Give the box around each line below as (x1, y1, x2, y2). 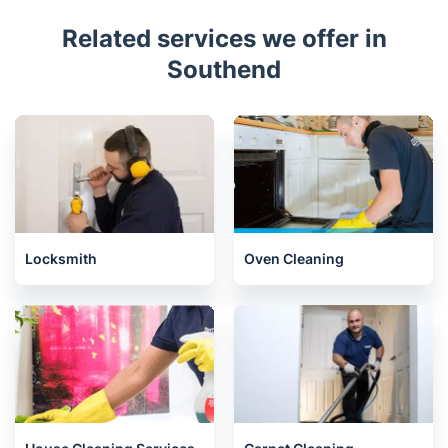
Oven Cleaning (244, 250, 344, 267)
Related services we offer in (61, 24, 387, 53)
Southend (167, 55, 281, 84)
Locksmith (25, 250, 97, 267)
